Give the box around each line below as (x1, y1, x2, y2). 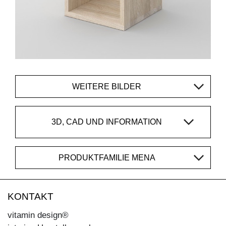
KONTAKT (8, 191, 53, 202)
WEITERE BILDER (72, 82, 141, 91)
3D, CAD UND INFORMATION (51, 118, 162, 127)
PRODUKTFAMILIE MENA (58, 153, 155, 162)
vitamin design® (8, 210, 69, 220)
